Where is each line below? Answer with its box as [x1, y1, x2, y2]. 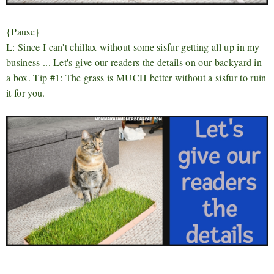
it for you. [6, 86, 45, 99]
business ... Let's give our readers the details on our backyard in [6, 55, 262, 68]
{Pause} [6, 24, 40, 38]
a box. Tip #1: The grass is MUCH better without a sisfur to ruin [6, 70, 267, 84]
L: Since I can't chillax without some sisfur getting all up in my [6, 40, 260, 53]
